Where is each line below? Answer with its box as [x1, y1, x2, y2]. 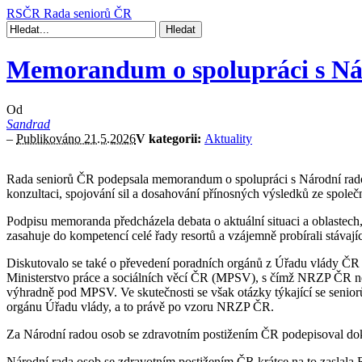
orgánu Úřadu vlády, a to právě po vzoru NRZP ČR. [6, 299, 274, 314]
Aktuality [204, 131, 252, 145]
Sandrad [6, 116, 50, 131]
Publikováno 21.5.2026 [16, 131, 136, 145]
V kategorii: [136, 131, 204, 145]
